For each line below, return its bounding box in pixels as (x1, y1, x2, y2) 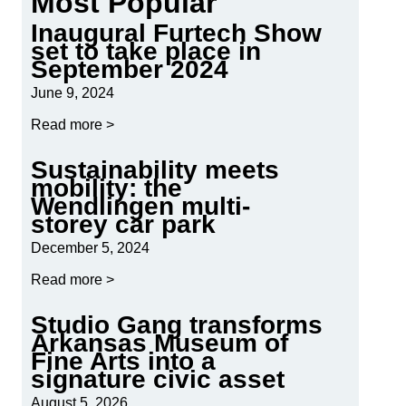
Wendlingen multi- (31, 192, 250, 221)
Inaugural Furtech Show (31, 19, 322, 48)
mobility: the (31, 174, 182, 203)
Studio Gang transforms (31, 311, 323, 340)
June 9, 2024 (31, 85, 114, 101)
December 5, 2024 (31, 240, 150, 256)
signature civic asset (31, 365, 285, 394)
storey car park (31, 210, 216, 239)
